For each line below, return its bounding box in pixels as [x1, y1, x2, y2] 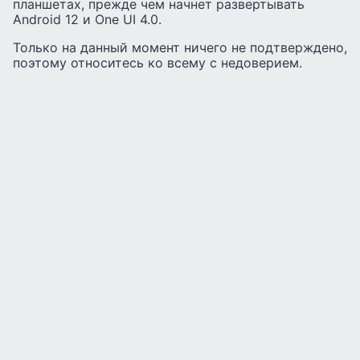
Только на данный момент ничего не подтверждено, [13, 39, 347, 56]
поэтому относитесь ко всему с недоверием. [13, 55, 302, 72]
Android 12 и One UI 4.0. [13, 11, 162, 28]
